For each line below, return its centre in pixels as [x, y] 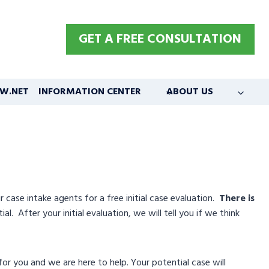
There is [236, 199]
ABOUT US [189, 92]
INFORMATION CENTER [90, 92]
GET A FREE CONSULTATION [160, 39]
